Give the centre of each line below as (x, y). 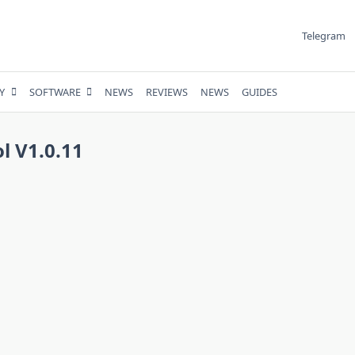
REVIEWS (167, 92)
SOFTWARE (55, 92)
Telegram (323, 36)
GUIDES (260, 92)
